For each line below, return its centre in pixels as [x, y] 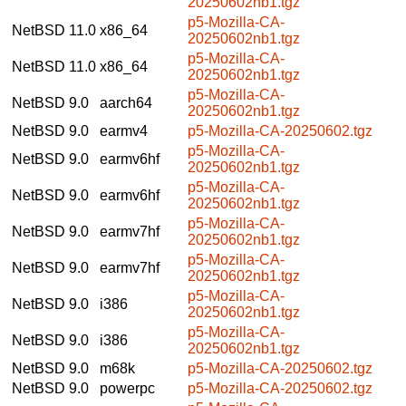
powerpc [127, 388]
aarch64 [126, 102]
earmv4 [124, 130]
